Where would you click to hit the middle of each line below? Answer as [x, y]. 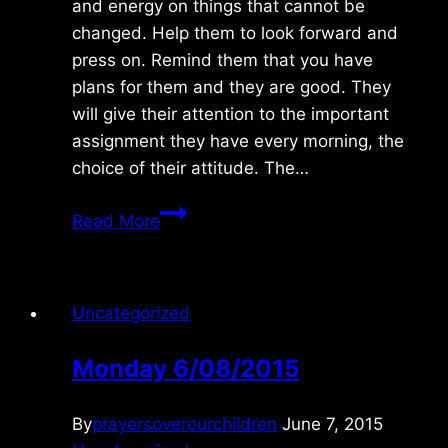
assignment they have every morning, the [238, 140]
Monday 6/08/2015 [185, 368]
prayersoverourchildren [184, 423]
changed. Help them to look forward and [235, 32]
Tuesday [193, 210]
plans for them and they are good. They [231, 86]
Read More [116, 220]
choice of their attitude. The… [190, 167]
